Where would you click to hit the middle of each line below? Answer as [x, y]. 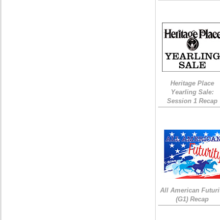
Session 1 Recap [192, 101]
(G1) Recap [192, 199]
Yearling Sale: [192, 92]
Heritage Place [192, 83]
